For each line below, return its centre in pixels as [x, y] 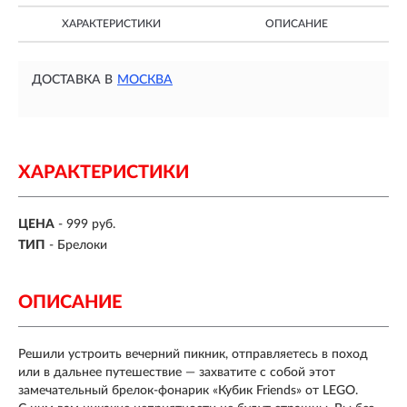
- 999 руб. [87, 225]
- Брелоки [78, 245]
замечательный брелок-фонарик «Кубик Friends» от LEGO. [188, 390]
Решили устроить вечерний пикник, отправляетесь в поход [193, 354]
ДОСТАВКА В [72, 80]
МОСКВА [145, 80]
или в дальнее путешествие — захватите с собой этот [177, 372]
